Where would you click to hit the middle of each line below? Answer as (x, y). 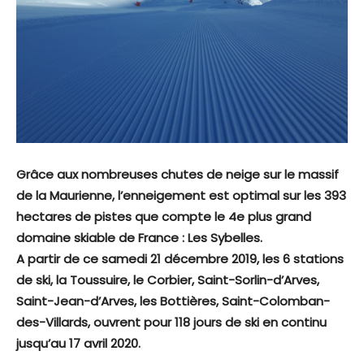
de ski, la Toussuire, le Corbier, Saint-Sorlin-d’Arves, (168, 280)
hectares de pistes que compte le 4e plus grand (164, 217)
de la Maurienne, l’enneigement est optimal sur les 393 (181, 196)
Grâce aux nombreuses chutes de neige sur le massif (178, 175)
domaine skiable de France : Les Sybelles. (139, 238)
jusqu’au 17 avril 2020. (80, 344)
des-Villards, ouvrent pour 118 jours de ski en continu (171, 323)
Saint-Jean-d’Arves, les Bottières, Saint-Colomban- (173, 301)
